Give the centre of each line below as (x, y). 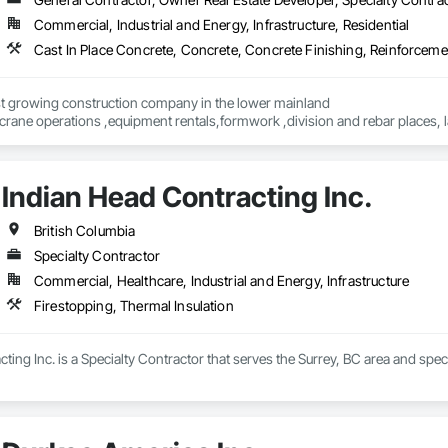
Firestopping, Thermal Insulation (133, 306)
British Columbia (84, 231)
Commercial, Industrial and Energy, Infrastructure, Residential (221, 25)
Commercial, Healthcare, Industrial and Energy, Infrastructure (221, 281)
